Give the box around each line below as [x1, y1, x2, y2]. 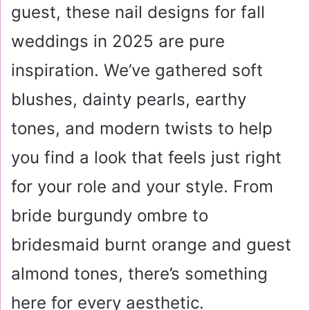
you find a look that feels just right [11, 147, 282, 167]
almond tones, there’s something [11, 264, 268, 284]
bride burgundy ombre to [11, 206, 208, 226]
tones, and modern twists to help [11, 118, 273, 138]
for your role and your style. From [11, 176, 273, 197]
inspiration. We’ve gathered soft [11, 60, 263, 80]
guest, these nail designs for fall [11, 2, 265, 22]
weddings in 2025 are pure [11, 31, 225, 51]
